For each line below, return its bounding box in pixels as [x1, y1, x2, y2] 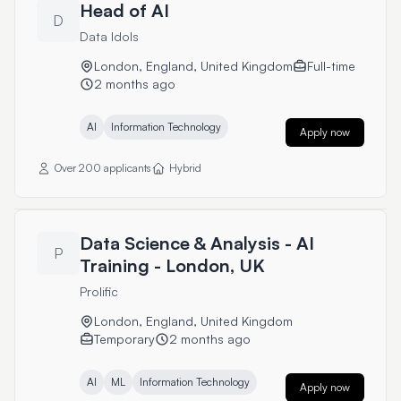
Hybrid [169, 161, 201, 175]
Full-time [307, 58, 355, 73]
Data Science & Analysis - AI [80, 232, 314, 254]
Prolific [80, 284, 118, 299]
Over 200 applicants [55, 161, 151, 175]
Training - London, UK [80, 254, 265, 277]
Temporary [94, 331, 155, 346]
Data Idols [80, 29, 139, 44]
